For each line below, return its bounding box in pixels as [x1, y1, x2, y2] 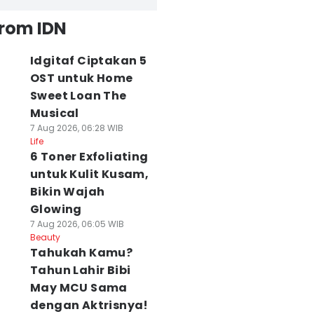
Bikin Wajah [29, 184, 105, 200]
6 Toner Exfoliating [29, 149, 149, 165]
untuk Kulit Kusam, [29, 166, 149, 182]
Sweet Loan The [29, 88, 127, 104]
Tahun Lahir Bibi [29, 262, 131, 278]
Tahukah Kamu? [29, 245, 133, 261]
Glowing [29, 201, 82, 217]
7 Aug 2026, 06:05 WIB [29, 218, 124, 230]
